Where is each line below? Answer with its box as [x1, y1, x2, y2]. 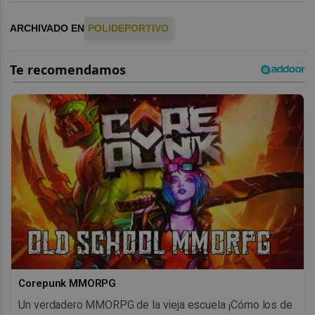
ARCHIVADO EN [10, 22, 85, 34]
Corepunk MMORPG [18, 277, 117, 290]
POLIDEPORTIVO [88, 22, 169, 34]
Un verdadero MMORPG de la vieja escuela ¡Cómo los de [18, 298, 292, 312]
